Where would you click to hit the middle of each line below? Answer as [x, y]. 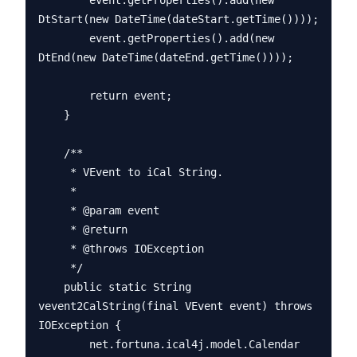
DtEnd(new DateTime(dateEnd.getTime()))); [166, 57]
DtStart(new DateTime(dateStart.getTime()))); [178, 19]
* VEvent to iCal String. [54, 172]
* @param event [54, 210]
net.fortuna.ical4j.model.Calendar [64, 344]
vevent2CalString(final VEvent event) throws [175, 306]
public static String [51, 287]
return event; [64, 96]
